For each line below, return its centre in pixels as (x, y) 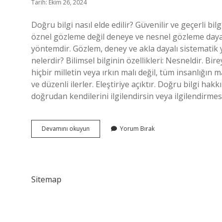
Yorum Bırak (137, 129)
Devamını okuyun (66, 129)
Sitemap (46, 179)
